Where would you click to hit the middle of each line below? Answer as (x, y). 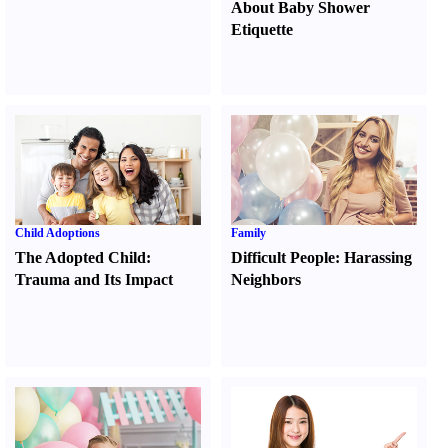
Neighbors (266, 279)
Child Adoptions (57, 233)
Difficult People (283, 257)
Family (249, 233)
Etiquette (262, 29)
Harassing (378, 257)
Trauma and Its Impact (94, 279)
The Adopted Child (80, 257)
